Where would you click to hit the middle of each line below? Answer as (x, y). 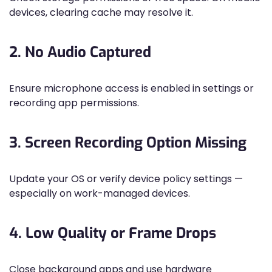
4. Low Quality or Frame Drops (113, 233)
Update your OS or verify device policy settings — (126, 179)
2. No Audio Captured (80, 52)
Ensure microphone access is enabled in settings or (131, 88)
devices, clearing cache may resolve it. (101, 12)
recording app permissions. (74, 103)
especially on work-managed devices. (100, 193)
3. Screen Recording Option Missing (128, 143)
